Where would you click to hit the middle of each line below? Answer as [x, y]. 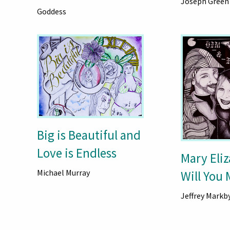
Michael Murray [63, 173]
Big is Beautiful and [89, 135]
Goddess [51, 12]
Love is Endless [76, 153]
